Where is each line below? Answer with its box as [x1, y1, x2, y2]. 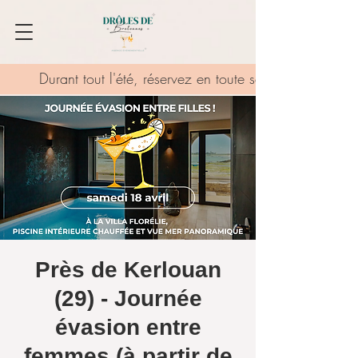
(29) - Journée [54, 286, 202, 311]
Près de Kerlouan [34, 257, 221, 282]
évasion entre [54, 315, 201, 340]
